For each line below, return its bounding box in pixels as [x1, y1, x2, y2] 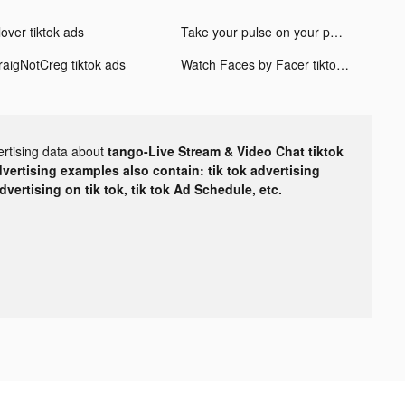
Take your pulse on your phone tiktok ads [329, 22, 343, 41]
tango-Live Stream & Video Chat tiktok [108, 141, 344, 160]
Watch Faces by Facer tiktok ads [335, 54, 349, 73]
